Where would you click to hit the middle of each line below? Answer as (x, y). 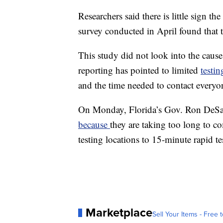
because (94, 124)
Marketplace (119, 213)
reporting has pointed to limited (139, 70)
